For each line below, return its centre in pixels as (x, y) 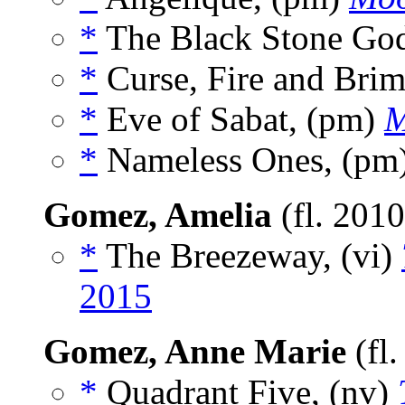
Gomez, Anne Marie (195, 352)
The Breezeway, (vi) (250, 256)
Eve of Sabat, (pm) (241, 119)
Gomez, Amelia (158, 215)
